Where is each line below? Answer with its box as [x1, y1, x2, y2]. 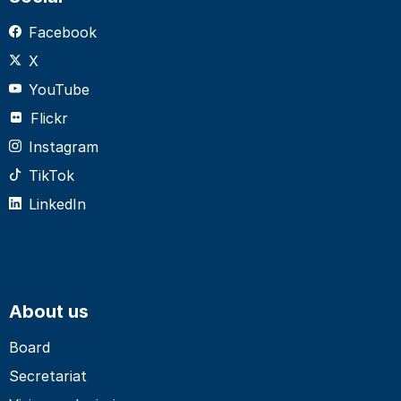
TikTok [29, 166, 74, 184]
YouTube [29, 80, 90, 98]
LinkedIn [29, 194, 86, 213]
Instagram [29, 137, 98, 156]
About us [9, 300, 89, 322]
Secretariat [9, 366, 87, 385]
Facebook [29, 22, 97, 41]
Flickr [30, 108, 68, 127]
